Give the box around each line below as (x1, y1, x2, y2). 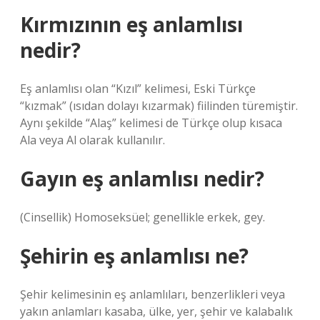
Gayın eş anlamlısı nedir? (20, 165, 264, 192)
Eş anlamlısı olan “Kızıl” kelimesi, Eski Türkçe (20, 81, 256, 96)
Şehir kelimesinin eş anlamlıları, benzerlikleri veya (20, 286, 285, 302)
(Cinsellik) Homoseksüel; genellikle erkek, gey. (20, 209, 265, 225)
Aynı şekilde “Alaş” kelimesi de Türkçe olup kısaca (20, 115, 282, 131)
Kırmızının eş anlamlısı (20, 11, 243, 38)
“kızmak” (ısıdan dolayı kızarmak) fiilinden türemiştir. (20, 98, 298, 114)
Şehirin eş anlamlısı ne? (20, 242, 249, 269)
